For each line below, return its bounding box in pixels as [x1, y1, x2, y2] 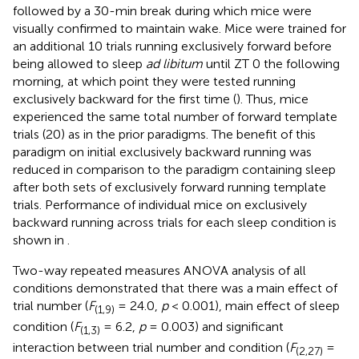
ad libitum [146, 55, 203, 71]
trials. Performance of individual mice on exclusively [13, 196, 307, 212]
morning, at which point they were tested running [13, 73, 296, 89]
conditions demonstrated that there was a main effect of [13, 280, 337, 296]
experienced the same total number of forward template [13, 108, 337, 124]
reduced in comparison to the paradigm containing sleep [13, 161, 336, 177]
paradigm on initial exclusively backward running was [13, 143, 312, 159]
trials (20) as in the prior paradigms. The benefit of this [13, 126, 316, 142]
